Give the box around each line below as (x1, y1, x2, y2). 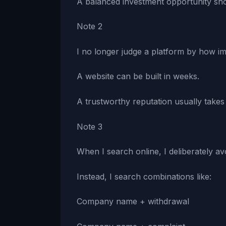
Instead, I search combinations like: (77, 171, 211, 182)
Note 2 (77, 21, 102, 32)
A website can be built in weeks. (77, 71, 199, 82)
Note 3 (77, 121, 102, 132)
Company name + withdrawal (77, 196, 189, 207)
